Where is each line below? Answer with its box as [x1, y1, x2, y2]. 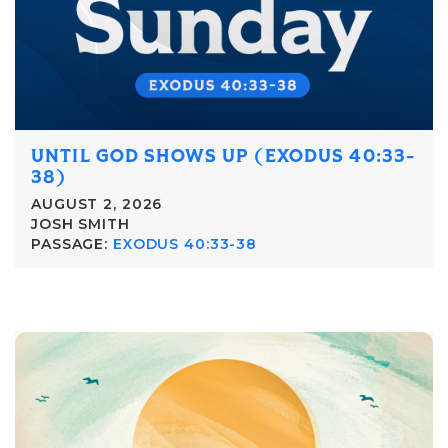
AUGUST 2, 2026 [31, 194, 163, 213]
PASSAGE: [31, 234, 108, 253]
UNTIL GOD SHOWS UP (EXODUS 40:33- [31, 143, 416, 169]
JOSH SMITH [31, 214, 130, 233]
